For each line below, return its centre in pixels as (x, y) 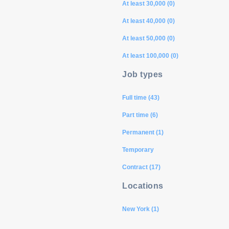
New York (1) (141, 209)
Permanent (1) (143, 132)
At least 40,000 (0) (148, 21)
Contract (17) (141, 167)
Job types (143, 74)
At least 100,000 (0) (150, 56)
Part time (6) (140, 115)
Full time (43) (141, 98)
